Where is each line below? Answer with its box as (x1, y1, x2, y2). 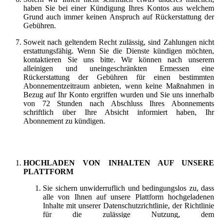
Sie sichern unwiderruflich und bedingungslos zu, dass (43, 183, 214, 192)
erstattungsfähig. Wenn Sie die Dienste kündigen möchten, (23, 46, 214, 55)
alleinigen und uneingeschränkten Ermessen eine (23, 64, 214, 73)
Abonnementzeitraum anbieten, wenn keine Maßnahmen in (23, 81, 214, 90)
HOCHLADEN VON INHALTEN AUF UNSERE (23, 158, 214, 167)
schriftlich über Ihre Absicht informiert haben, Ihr (23, 108, 214, 116)
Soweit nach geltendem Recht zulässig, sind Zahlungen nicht (23, 37, 214, 46)
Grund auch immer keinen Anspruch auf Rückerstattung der (23, 12, 214, 21)
